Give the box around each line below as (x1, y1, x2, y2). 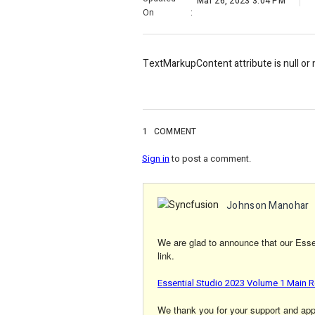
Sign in (142, 152, 169, 166)
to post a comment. (169, 152, 251, 166)
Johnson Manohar (226, 198, 309, 214)
